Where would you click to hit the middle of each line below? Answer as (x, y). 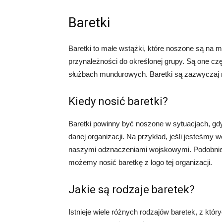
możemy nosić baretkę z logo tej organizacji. (140, 162)
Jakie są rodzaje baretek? (132, 190)
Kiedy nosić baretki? (118, 101)
